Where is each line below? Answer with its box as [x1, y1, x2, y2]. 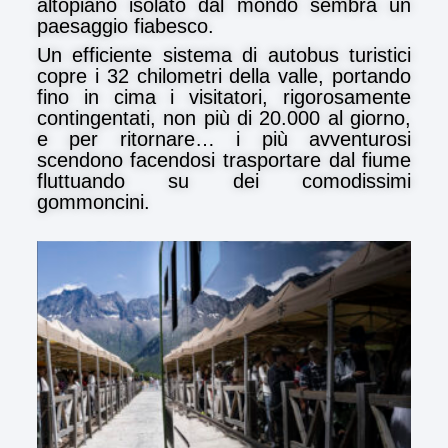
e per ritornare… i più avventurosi [36, 127, 412, 150]
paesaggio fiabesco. [36, 14, 214, 37]
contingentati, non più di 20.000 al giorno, [36, 106, 412, 129]
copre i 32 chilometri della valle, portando [36, 64, 412, 87]
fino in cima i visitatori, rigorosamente [36, 85, 412, 108]
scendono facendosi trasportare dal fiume [36, 148, 412, 171]
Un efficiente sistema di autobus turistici [36, 43, 412, 66]
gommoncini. [36, 190, 150, 213]
